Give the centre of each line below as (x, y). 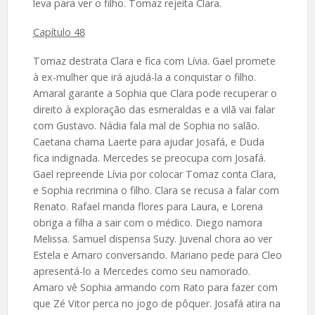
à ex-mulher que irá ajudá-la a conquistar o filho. (144, 77)
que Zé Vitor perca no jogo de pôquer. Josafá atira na (156, 303)
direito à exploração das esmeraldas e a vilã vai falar (154, 109)
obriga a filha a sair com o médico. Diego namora (147, 222)
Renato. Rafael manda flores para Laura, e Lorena (148, 206)
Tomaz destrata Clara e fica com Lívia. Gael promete (154, 60)
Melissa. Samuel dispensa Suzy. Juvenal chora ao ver (152, 238)
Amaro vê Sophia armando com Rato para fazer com (155, 287)
